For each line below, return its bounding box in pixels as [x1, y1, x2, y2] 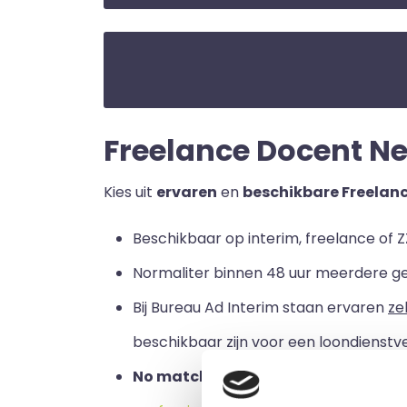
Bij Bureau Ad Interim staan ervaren [133, 297, 388, 318]
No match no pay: [133, 366, 268, 387]
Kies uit [104, 182, 156, 203]
